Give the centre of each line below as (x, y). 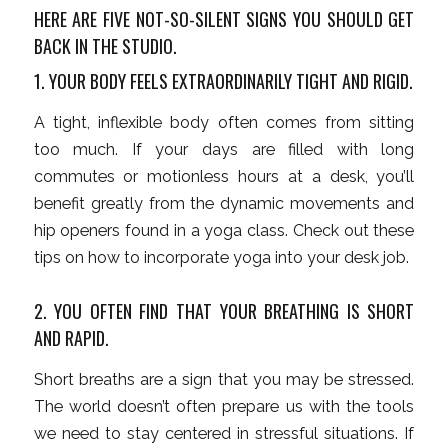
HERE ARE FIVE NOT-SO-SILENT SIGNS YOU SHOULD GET (224, 19)
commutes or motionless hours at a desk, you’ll (224, 177)
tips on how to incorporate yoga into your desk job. (221, 258)
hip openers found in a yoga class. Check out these (224, 231)
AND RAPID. (71, 338)
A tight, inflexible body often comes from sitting (224, 123)
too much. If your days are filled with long (224, 150)
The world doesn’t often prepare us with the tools (224, 406)
